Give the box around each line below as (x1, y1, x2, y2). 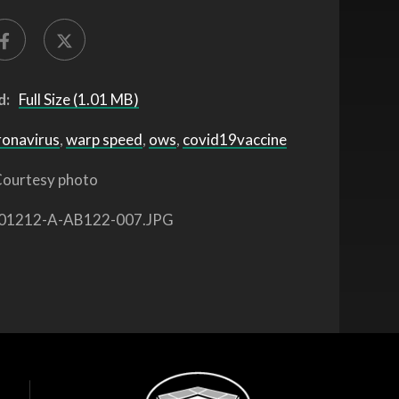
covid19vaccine (183, 129, 288, 149)
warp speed (66, 129, 143, 149)
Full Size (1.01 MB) (19, 89, 140, 109)
